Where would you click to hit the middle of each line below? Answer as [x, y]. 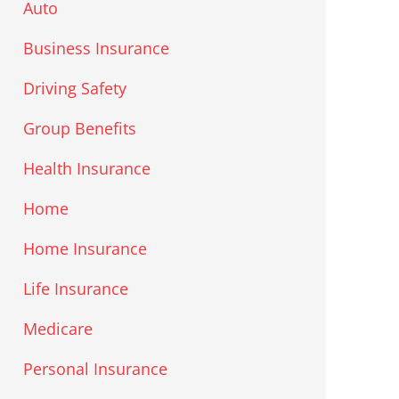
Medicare [57, 329]
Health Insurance [86, 169]
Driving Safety [74, 89]
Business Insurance [96, 49]
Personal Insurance [95, 369]
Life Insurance [75, 289]
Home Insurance [85, 249]
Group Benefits [79, 129]
